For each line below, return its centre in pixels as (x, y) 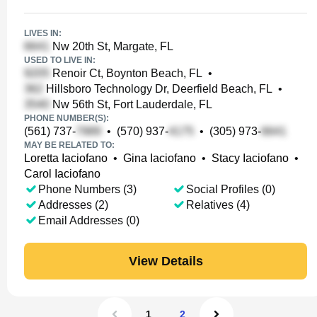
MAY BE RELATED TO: (69, 145)
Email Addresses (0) (89, 220)
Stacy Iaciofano (250, 158)
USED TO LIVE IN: (60, 60)
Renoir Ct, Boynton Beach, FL (126, 73)
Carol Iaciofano (62, 174)
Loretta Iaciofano (66, 158)
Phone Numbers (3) (87, 189)
